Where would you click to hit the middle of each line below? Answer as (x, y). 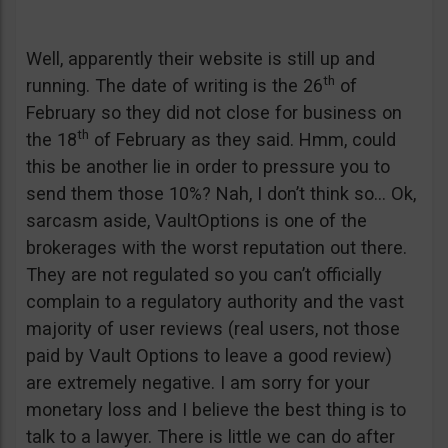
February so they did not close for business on (214, 112)
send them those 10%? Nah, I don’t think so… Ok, (221, 193)
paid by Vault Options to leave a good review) (209, 355)
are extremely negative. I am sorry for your (198, 382)
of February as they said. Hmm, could (242, 139)
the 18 (51, 139)
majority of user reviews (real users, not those (213, 328)
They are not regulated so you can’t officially (204, 274)
